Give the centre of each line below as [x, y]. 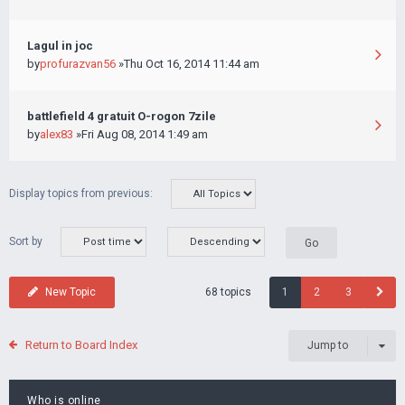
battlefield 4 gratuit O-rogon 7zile [122, 116]
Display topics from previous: [81, 193]
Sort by [26, 241]
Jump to [328, 345]
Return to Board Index [81, 345]
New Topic [70, 292]
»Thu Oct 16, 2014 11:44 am [188, 64]
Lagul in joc [60, 46]
